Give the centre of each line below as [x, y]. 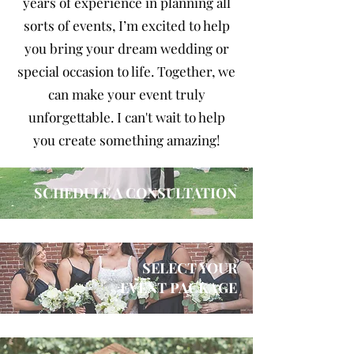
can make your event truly [126, 94]
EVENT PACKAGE [179, 288]
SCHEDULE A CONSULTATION [136, 193]
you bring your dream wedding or [126, 48]
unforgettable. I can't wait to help [126, 117]
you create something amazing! [126, 140]
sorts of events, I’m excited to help [126, 25]
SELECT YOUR [190, 268]
